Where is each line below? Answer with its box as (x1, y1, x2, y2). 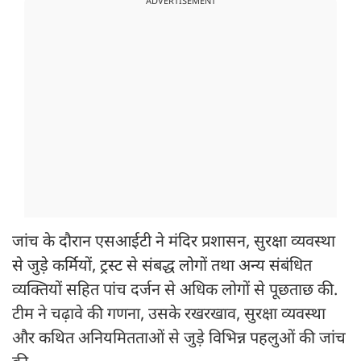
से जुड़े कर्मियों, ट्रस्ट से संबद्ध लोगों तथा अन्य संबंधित (12, 256, 312, 278)
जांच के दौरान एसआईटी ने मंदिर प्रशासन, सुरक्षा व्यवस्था (12, 232, 335, 254)
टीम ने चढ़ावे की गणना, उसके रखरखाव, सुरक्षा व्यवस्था (12, 305, 326, 326)
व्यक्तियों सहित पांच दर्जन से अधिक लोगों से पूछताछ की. (12, 280, 338, 302)
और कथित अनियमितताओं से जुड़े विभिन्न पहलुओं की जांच (12, 329, 346, 351)
